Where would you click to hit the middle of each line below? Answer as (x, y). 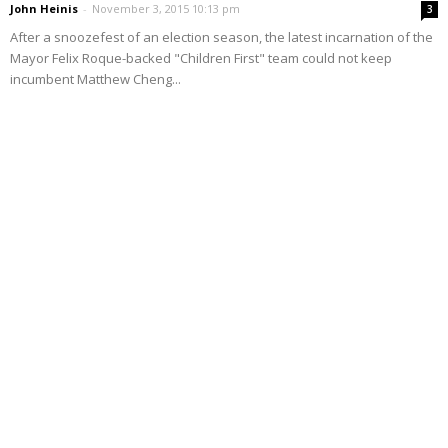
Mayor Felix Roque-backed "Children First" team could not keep (201, 57)
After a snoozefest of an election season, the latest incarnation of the (221, 36)
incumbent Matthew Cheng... (95, 78)
